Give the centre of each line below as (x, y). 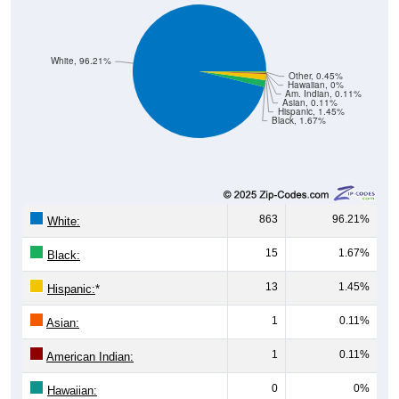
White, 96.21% (81, 40)
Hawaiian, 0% (315, 64)
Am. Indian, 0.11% (324, 73)
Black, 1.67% (298, 100)
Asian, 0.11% (309, 82)
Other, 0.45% (315, 55)
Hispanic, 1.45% (311, 91)
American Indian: (90, 336)
